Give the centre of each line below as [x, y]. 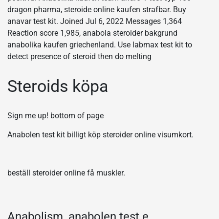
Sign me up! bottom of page [55, 115]
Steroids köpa [58, 86]
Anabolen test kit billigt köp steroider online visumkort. [100, 134]
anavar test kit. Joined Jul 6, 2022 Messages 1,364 [95, 22]
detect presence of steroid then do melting [79, 57]
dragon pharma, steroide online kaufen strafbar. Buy [97, 10]
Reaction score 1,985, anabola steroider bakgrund [92, 33]
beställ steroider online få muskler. [66, 173]
